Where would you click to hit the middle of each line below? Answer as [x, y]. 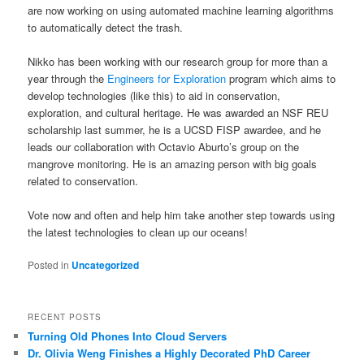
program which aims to [281, 78]
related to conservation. [83, 180]
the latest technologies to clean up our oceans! [138, 232]
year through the [68, 78]
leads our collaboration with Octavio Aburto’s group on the [164, 146]
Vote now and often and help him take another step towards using [182, 214]
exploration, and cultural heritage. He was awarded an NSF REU [178, 112]
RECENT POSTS [65, 317]
